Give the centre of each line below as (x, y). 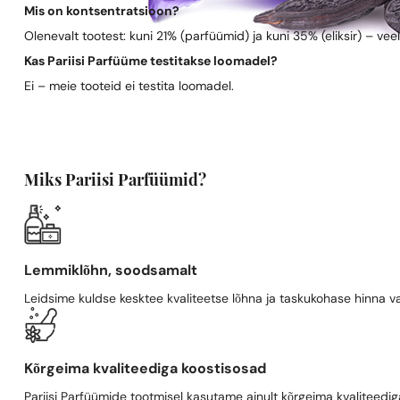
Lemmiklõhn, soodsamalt (111, 272)
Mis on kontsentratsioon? (102, 12)
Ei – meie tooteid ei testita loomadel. (129, 87)
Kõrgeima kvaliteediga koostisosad (146, 370)
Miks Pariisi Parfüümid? (116, 182)
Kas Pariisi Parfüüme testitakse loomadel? (151, 62)
